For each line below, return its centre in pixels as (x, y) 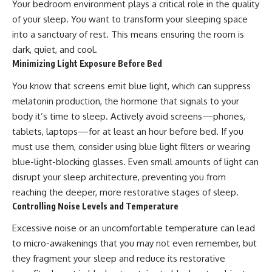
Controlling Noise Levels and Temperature (95, 206)
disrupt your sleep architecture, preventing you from (119, 177)
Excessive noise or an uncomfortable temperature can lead (134, 228)
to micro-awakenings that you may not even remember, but (134, 243)
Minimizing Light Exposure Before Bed (87, 64)
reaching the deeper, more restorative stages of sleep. (125, 192)
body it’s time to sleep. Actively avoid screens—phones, (129, 116)
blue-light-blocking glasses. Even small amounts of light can (135, 161)
